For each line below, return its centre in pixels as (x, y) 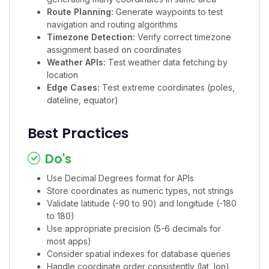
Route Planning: (80, 11)
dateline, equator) (83, 100)
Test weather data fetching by (167, 62)
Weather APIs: (76, 62)
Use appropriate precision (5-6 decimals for (134, 228)
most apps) (69, 241)
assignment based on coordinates (114, 49)
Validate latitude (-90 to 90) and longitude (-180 (142, 203)
